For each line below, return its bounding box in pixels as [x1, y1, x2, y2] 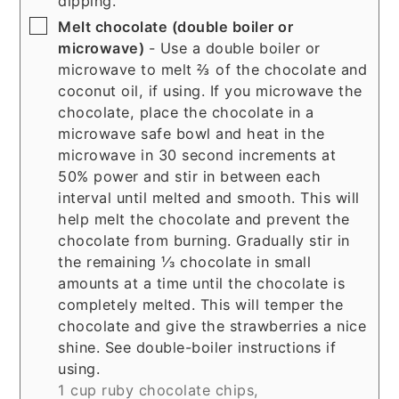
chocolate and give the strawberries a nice [58, 317, 367, 336]
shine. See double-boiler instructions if [58, 338, 337, 357]
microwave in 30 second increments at [58, 146, 337, 165]
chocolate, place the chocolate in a [58, 103, 314, 122]
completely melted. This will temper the [58, 296, 344, 314]
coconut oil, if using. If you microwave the [58, 82, 362, 101]
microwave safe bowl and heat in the [58, 125, 325, 143]
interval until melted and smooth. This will [58, 189, 360, 208]
